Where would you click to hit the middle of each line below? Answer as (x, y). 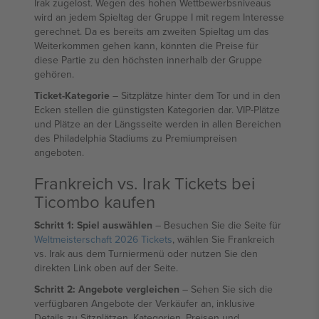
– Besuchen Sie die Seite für (217, 225)
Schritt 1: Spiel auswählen (93, 225)
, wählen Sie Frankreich (224, 239)
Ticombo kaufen (95, 202)
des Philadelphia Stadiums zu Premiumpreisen (136, 138)
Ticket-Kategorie (72, 95)
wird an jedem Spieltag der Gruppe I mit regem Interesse (159, 17)
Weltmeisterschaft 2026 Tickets (103, 239)
